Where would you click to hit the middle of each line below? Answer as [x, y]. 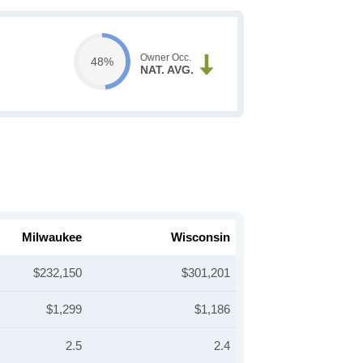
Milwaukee [52, 237]
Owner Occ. [165, 58]
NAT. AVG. [167, 70]
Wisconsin [201, 237]
